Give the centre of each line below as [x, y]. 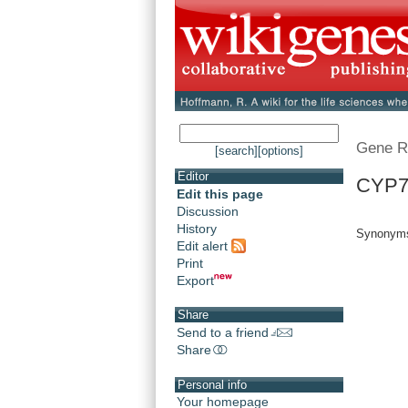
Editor [193, 177]
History [197, 229]
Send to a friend [223, 333]
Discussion [208, 212]
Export [195, 280]
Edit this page [220, 194]
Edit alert [204, 245]
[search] [236, 151]
